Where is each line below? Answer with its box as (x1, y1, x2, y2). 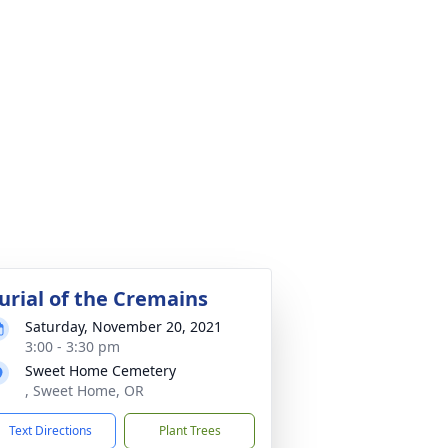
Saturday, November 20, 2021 (25, 317, 222, 336)
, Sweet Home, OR (25, 381, 144, 400)
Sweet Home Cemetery (25, 361, 176, 380)
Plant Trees (158, 422, 221, 439)
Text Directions (9, 422, 92, 439)
